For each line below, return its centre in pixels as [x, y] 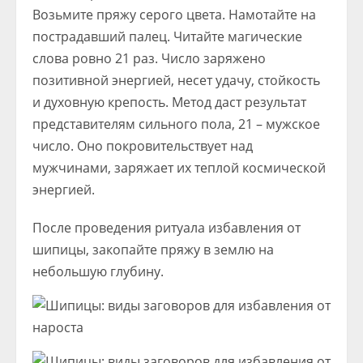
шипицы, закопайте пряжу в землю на [153, 250]
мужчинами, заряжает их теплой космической [179, 168]
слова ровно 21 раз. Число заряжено [149, 58]
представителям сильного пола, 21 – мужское [176, 124]
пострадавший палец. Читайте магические [167, 36]
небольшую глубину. [98, 271]
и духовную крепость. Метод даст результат [169, 102]
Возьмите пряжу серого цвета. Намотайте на [174, 15]
